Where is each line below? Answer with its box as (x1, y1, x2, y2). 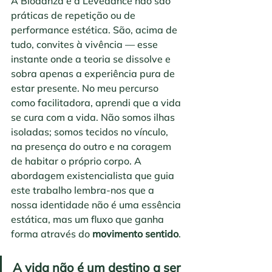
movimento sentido (92, 228, 178, 240)
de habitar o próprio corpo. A (11, 155, 144, 168)
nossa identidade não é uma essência (11, 199, 183, 211)
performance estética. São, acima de (11, 24, 180, 36)
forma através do (11, 228, 92, 240)
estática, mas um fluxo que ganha (11, 213, 166, 226)
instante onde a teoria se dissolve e (11, 53, 173, 66)
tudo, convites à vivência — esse (11, 38, 160, 51)
